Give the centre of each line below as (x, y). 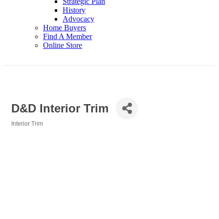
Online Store (63, 45)
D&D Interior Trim (60, 108)
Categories (26, 131)
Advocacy (78, 19)
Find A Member (67, 36)
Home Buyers (65, 28)
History (74, 10)
